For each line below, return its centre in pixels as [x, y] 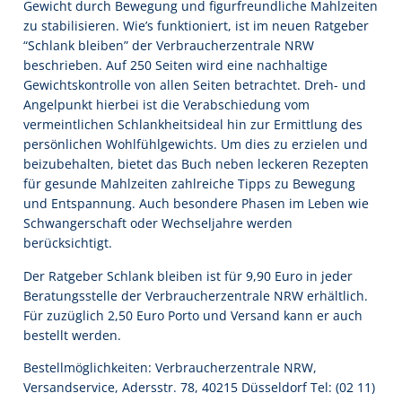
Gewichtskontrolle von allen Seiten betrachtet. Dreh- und [195, 85]
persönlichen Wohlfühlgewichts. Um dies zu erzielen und [196, 144]
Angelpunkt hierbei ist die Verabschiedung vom [166, 105]
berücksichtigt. [68, 243]
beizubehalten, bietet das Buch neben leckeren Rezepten [196, 164]
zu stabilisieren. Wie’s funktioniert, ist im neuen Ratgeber [196, 26]
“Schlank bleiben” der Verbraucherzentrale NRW [169, 46]
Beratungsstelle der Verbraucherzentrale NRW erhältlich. [196, 295]
